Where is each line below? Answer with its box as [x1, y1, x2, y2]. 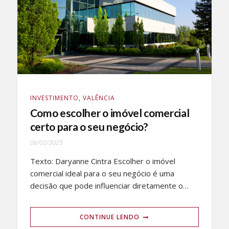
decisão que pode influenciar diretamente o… [30, 180, 189, 191]
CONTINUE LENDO [80, 213, 140, 222]
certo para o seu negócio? [30, 120, 148, 133]
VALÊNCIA [82, 94, 115, 103]
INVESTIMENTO [30, 94, 79, 103]
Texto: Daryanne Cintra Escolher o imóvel [30, 156, 175, 167]
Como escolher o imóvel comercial [30, 106, 190, 120]
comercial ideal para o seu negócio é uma [30, 168, 174, 179]
